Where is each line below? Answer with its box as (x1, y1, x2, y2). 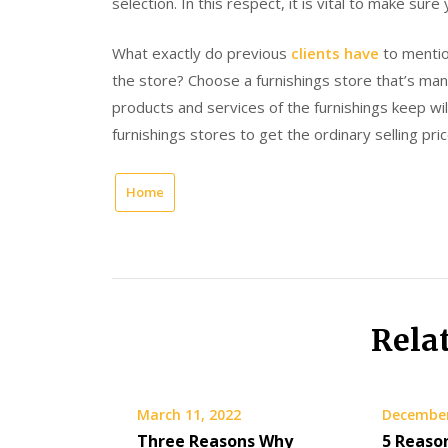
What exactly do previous (112, 42, 291, 63)
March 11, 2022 (137, 404, 241, 424)
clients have (291, 42, 379, 63)
